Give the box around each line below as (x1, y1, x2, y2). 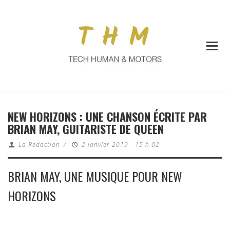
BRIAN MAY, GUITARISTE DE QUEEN (8, 121, 164, 138)
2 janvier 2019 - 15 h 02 (81, 140, 160, 149)
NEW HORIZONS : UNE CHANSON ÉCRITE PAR (8, 108, 207, 125)
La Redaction (18, 140, 60, 149)
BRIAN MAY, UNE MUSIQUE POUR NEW (8, 167, 182, 186)
